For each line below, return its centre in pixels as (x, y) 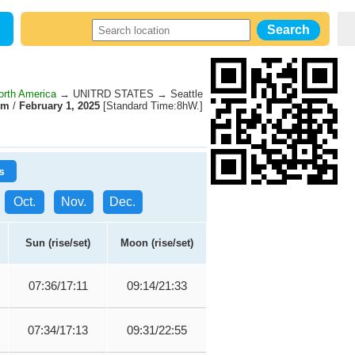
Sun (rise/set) (58, 243)
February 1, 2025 (59, 106)
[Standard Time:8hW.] (151, 106)
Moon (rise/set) (157, 243)
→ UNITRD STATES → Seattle (130, 94)
